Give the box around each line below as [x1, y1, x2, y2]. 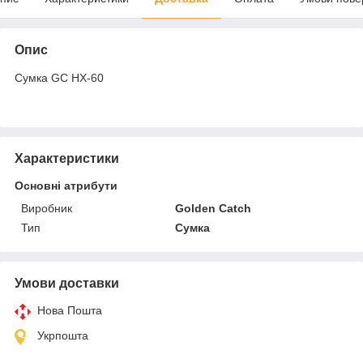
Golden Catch [175, 202, 252, 216]
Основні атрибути [15, 179, 117, 193]
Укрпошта [37, 329, 88, 343]
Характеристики [15, 152, 119, 166]
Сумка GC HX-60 [15, 71, 104, 85]
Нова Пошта [37, 304, 102, 318]
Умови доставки [15, 276, 119, 291]
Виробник [21, 202, 72, 216]
